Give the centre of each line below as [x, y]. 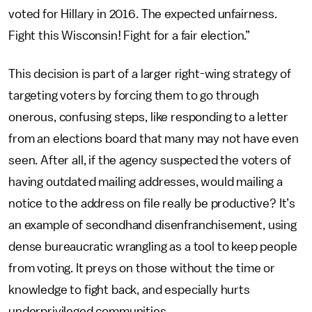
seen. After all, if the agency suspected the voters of [150, 160]
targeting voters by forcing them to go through [134, 95]
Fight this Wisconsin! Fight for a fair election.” [130, 35]
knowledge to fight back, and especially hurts [129, 289]
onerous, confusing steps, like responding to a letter [148, 117]
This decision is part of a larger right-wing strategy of [150, 73]
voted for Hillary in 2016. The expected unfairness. [143, 14]
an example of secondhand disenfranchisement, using [153, 225]
